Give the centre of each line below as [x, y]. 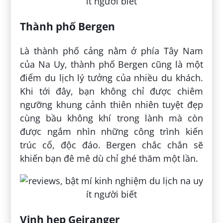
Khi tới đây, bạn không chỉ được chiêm [111, 91]
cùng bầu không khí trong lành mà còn [111, 118]
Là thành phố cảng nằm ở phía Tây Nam [111, 51]
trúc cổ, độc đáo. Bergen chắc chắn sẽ [111, 145]
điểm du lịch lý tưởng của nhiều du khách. [111, 77]
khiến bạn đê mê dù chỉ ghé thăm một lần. [109, 158]
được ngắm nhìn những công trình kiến [111, 131]
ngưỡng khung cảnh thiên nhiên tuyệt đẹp [111, 104]
